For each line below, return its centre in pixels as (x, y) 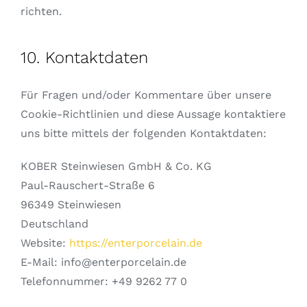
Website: (45, 243)
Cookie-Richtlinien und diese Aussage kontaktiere (153, 114)
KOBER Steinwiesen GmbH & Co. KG (116, 167)
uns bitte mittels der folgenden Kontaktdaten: (143, 134)
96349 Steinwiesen (71, 205)
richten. (41, 12)
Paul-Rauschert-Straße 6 (87, 186)
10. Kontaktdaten (84, 58)
